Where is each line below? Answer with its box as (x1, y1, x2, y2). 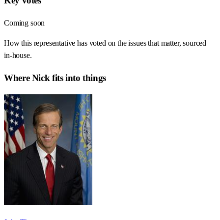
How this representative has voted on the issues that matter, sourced (4, 39, 207, 48)
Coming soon (4, 19, 45, 27)
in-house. (4, 51, 32, 60)
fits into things (50, 72, 106, 83)
